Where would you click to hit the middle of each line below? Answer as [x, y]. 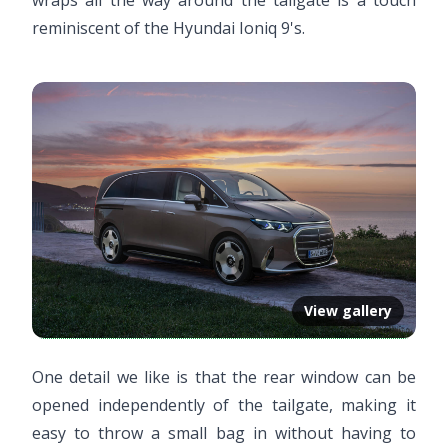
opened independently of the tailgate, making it [224, 404]
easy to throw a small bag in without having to [224, 432]
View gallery [348, 310]
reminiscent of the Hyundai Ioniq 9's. [168, 27]
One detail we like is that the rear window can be [224, 376]
